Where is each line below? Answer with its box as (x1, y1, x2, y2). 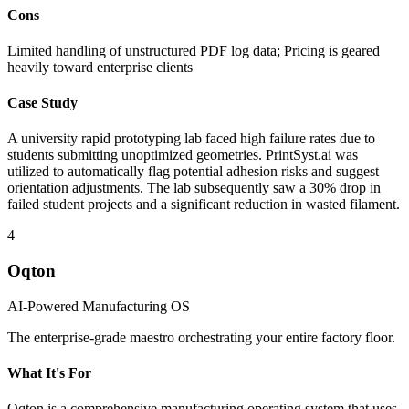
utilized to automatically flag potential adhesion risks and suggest (7, 163, 379, 180)
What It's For (7, 365, 91, 382)
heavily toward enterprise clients (7, 58, 193, 75)
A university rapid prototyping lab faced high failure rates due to (7, 131, 375, 147)
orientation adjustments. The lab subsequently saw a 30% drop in (7, 180, 381, 196)
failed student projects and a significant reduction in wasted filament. (7, 196, 400, 213)
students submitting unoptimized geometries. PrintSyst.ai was (7, 147, 358, 163)
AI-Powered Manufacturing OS (7, 298, 190, 314)
